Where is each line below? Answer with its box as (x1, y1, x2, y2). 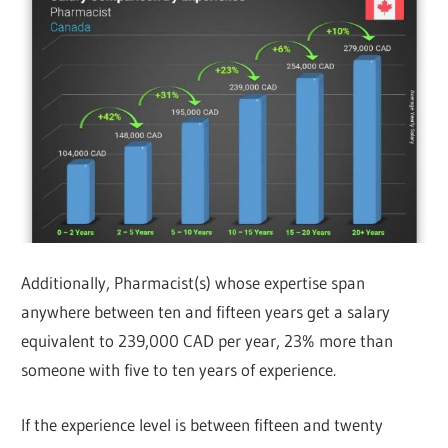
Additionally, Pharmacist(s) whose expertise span (21, 272, 366, 294)
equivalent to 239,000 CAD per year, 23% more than (21, 330, 394, 352)
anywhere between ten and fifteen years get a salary (21, 301, 391, 323)
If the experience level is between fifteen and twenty (21, 413, 384, 435)
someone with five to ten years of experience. (21, 359, 337, 381)
